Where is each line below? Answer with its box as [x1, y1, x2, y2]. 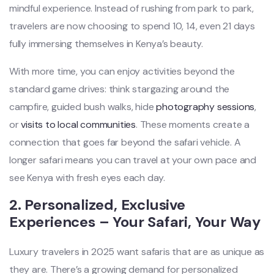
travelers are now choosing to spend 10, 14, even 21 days [9, 19, 255, 32]
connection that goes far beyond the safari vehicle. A [9, 135, 241, 149]
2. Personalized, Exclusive [9, 194, 185, 214]
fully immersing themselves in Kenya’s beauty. [9, 37, 203, 50]
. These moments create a [136, 117, 250, 131]
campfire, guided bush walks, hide [9, 100, 157, 113]
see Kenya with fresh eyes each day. [9, 171, 166, 184]
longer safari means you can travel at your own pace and [9, 153, 256, 166]
